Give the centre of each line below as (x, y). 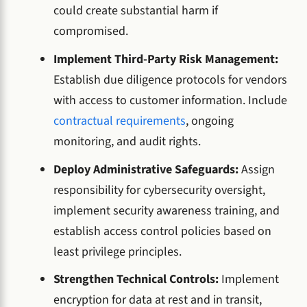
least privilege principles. (118, 251)
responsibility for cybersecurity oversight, (159, 190)
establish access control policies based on (162, 231)
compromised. (91, 31)
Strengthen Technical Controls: (137, 280)
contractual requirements (120, 121)
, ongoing (210, 121)
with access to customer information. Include (170, 100)
